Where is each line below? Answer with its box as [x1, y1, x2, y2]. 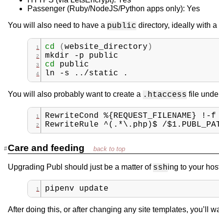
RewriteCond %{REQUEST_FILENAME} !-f [45, 111, 217, 120]
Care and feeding [8, 142, 87, 153]
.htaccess [143, 90, 187, 99]
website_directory [65, 42, 148, 51]
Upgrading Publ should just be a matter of [8, 163, 153, 172]
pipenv [45, 184, 75, 194]
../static [74, 68, 119, 78]
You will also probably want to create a [8, 89, 143, 98]
